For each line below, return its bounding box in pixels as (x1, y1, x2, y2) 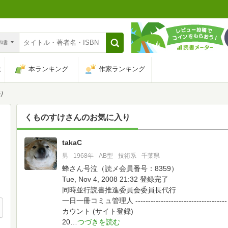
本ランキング (28, 65, 68, 73)
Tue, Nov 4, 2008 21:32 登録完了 (62, 175, 168, 183)
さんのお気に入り (65, 112, 130, 122)
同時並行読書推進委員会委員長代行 (62, 186, 176, 194)
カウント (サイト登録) (62, 207, 133, 215)
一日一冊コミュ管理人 (62, 196, 133, 205)
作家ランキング (98, 65, 145, 73)
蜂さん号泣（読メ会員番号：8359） (62, 164, 178, 173)
